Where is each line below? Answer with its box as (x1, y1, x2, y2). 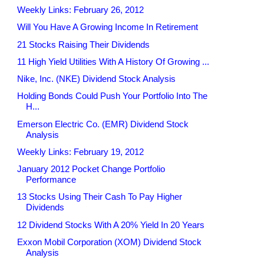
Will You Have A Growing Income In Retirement (16, 22, 198, 32)
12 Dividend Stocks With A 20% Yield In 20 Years (16, 219, 204, 230)
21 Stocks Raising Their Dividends (16, 39, 150, 49)
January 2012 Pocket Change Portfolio (16, 164, 165, 174)
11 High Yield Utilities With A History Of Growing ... (16, 56, 209, 67)
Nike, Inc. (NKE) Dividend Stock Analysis (16, 74, 176, 84)
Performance (25, 174, 76, 185)
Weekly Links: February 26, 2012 (16, 5, 144, 15)
